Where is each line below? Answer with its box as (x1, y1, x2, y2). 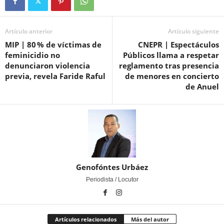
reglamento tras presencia (119, 60, 219, 71)
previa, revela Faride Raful (5, 71, 105, 81)
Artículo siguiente (168, 27, 219, 36)
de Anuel (185, 81, 219, 92)
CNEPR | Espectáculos (138, 39, 219, 50)
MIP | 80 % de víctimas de (5, 39, 101, 50)
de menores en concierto (125, 71, 219, 81)
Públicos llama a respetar (123, 50, 219, 60)
